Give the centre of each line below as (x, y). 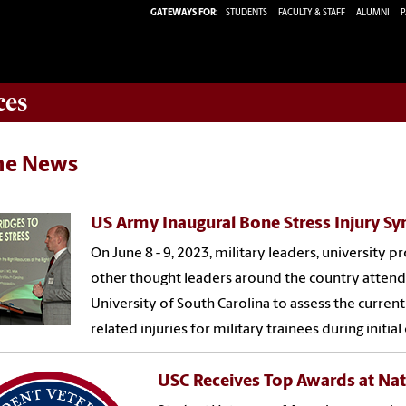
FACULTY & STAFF (312, 13)
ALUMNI (373, 13)
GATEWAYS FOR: (184, 13)
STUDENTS (247, 13)
